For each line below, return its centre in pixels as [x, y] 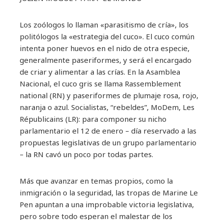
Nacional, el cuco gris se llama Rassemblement [100, 83]
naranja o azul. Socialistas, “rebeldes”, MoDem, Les [107, 107]
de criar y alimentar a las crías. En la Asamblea [100, 71]
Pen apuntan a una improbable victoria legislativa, [107, 204]
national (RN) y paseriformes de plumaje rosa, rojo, [109, 95]
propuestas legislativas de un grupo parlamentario [108, 142]
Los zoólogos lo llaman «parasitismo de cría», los [104, 24]
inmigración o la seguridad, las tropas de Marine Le [109, 192]
